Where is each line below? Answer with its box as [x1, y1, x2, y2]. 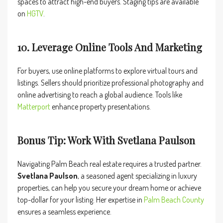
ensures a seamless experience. [17, 207, 111, 217]
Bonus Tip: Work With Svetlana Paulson [17, 133, 195, 147]
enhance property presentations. [50, 102, 151, 111]
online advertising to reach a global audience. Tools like [17, 90, 182, 100]
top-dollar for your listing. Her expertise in [17, 195, 144, 205]
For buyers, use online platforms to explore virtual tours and [17, 66, 198, 76]
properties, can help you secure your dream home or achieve [17, 183, 201, 193]
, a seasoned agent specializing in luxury [78, 171, 197, 181]
